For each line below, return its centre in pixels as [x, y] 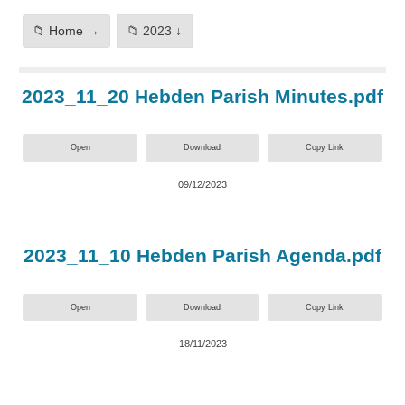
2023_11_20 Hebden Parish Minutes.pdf [202, 97]
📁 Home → [66, 30]
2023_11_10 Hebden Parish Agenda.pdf [202, 256]
